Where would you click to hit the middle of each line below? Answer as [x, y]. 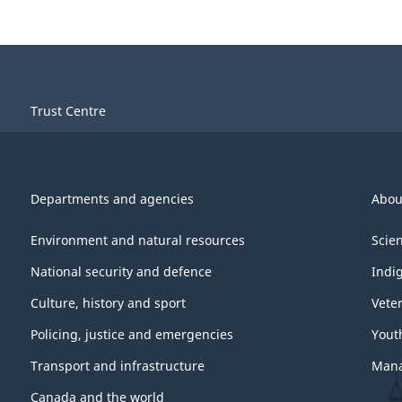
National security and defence [121, 272]
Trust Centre [68, 111]
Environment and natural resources [138, 240]
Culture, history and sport [108, 303]
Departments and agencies [112, 198]
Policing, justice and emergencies [132, 335]
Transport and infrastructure [118, 366]
